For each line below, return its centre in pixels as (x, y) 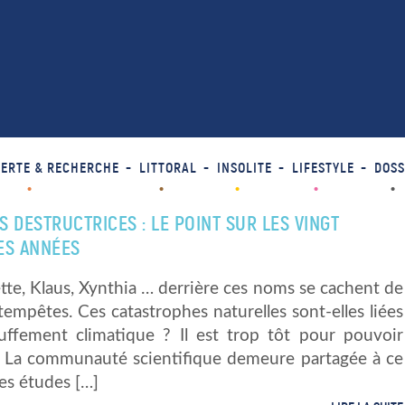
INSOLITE (244, 168)
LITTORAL (168, 168)
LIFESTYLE (323, 168)
